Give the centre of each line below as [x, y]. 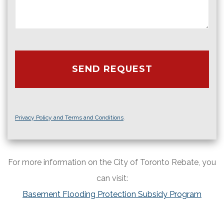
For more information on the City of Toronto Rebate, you [112, 162]
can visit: [112, 178]
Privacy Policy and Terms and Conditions [69, 118]
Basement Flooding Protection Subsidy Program [112, 194]
